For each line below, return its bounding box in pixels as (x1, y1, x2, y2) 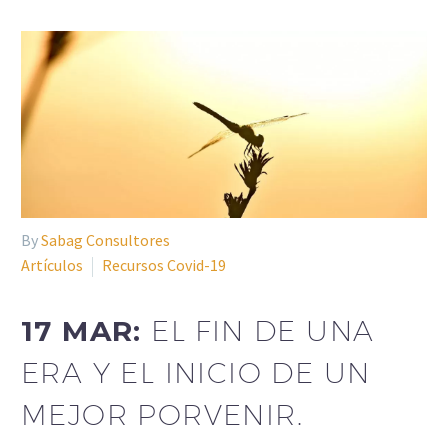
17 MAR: (21, 314, 152, 348)
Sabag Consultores (41, 230, 170, 251)
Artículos (21, 255, 83, 276)
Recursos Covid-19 (102, 255, 226, 276)
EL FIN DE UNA (151, 314, 375, 347)
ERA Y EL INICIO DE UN (21, 356, 371, 389)
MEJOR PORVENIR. (21, 398, 303, 431)
